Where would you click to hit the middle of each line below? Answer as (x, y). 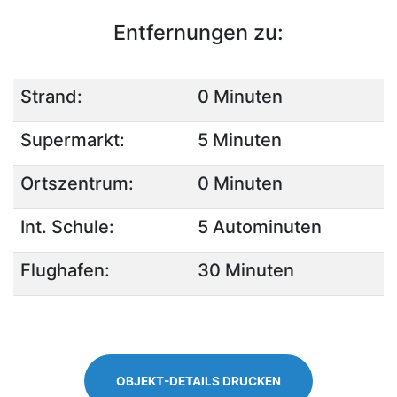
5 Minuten (240, 140)
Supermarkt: (73, 140)
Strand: (51, 97)
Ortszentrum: (77, 183)
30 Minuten (246, 270)
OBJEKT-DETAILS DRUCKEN (198, 381)
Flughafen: (65, 270)
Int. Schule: (67, 227)
